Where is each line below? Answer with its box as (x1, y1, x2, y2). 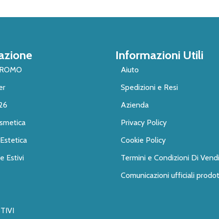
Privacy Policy (120, 117, 167, 127)
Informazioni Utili (115, 47, 203, 62)
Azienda (120, 100, 149, 109)
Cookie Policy (120, 135, 166, 145)
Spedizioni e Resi (120, 82, 178, 92)
